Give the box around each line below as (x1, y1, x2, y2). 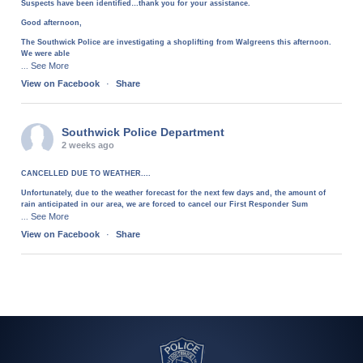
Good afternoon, (21, 19, 83, 28)
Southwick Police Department (62, 126, 225, 139)
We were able (21, 49, 70, 58)
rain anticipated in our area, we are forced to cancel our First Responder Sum (21, 200, 309, 209)
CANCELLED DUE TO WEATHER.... (21, 169, 152, 178)
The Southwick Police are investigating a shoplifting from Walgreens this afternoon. (21, 38, 332, 47)
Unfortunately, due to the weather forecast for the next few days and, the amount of (21, 189, 327, 198)
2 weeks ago (62, 140, 115, 151)
